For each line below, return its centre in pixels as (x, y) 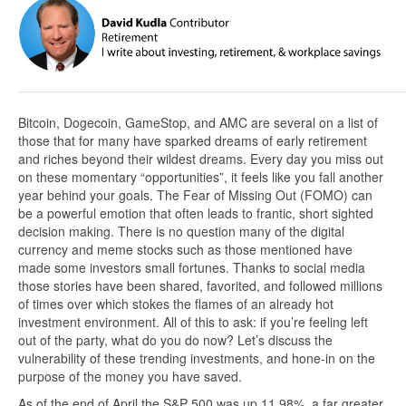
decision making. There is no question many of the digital (181, 232)
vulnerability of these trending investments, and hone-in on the (197, 358)
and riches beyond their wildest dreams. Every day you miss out (201, 159)
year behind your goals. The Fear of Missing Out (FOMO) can (195, 195)
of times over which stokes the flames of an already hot (176, 304)
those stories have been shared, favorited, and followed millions (200, 286)
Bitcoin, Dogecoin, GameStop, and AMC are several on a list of (198, 123)
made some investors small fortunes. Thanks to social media (192, 268)
